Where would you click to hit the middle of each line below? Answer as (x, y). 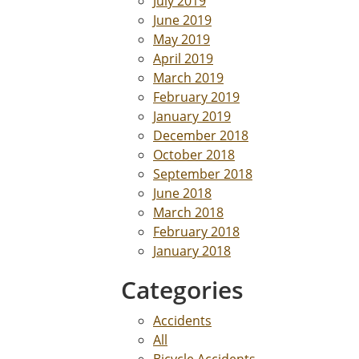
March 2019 (188, 77)
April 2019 (183, 58)
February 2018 (196, 231)
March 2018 (188, 212)
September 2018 (203, 173)
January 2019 (192, 116)
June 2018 (182, 193)
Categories (182, 289)
